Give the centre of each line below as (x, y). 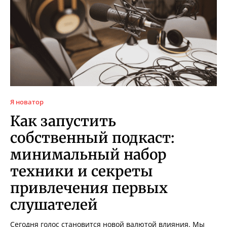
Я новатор (27, 102)
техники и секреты (82, 171)
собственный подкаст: (92, 138)
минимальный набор (88, 154)
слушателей (54, 204)
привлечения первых (89, 188)
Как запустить (63, 121)
